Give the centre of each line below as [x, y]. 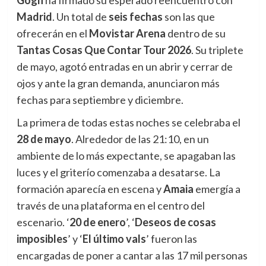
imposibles [42, 238]
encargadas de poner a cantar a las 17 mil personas [132, 255]
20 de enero [97, 222]
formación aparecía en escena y [90, 189]
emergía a [217, 189]
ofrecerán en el [53, 33]
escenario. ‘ [43, 222]
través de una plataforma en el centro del [110, 205]
